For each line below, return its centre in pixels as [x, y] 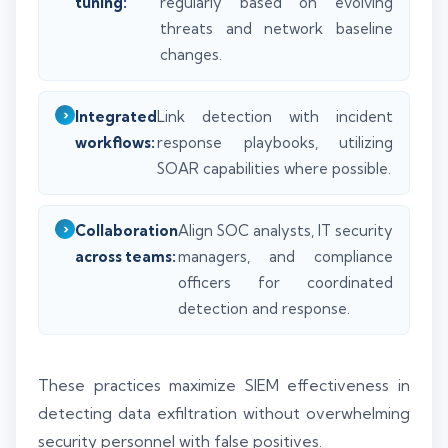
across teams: [125, 256]
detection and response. [264, 308]
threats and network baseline [276, 29]
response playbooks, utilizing [275, 142]
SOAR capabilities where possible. [274, 168]
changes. [191, 55]
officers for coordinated [285, 282]
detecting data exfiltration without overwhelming [224, 414]
